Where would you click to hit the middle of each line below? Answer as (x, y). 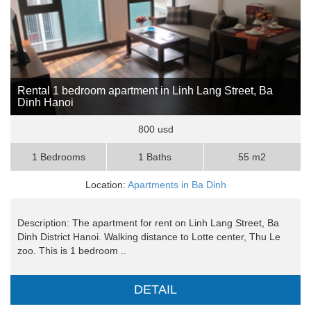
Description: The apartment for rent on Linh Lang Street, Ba (148, 223)
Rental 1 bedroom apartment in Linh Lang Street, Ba (145, 91)
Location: (106, 185)
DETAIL (155, 290)
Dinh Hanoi (45, 103)
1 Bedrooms (58, 157)
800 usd (155, 129)
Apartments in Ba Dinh (177, 185)
